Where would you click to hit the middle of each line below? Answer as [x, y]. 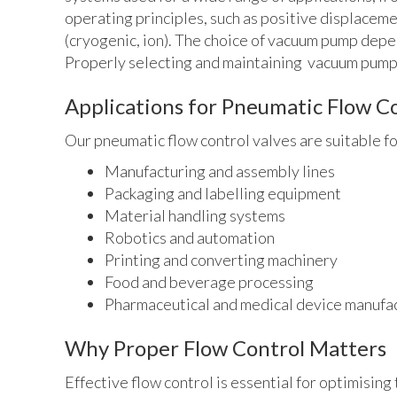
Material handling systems [195, 215]
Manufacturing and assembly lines [220, 171]
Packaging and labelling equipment [223, 193]
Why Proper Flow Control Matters [226, 347]
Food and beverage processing [209, 281]
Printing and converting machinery [221, 259]
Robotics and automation [190, 237]
